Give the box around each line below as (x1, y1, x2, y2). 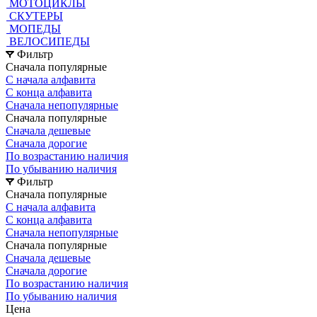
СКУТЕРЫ (9, 9, 63, 22)
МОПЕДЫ (9, 22, 61, 35)
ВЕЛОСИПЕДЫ (9, 35, 90, 47)
